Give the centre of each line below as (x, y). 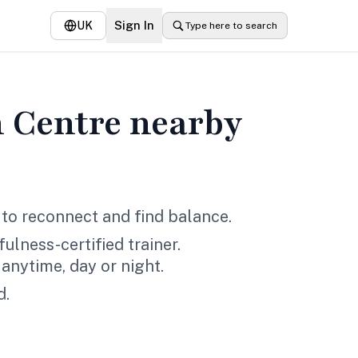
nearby (182, 123)
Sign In (134, 25)
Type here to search (231, 26)
